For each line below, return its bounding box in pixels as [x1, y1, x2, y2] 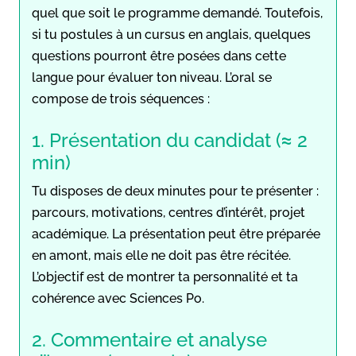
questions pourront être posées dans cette [32, 48, 286, 64]
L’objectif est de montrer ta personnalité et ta [32, 269, 298, 284]
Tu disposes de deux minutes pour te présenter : [32, 183, 319, 199]
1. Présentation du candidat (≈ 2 [32, 128, 308, 152]
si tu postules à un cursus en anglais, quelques [32, 26, 311, 42]
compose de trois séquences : [32, 91, 210, 106]
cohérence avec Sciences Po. [32, 290, 204, 306]
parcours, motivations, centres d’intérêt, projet [32, 204, 305, 220]
